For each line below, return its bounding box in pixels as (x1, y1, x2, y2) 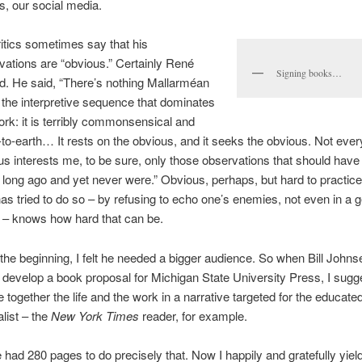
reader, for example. (138, 306, 247, 324)
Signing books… (276, 66, 343, 80)
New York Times (47, 306, 139, 324)
